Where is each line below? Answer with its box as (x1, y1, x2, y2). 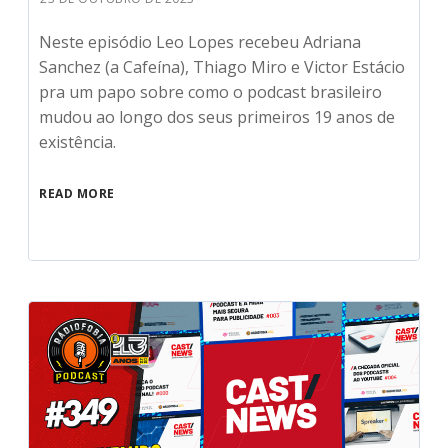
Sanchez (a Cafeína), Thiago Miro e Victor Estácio (39, 55, 406, 78)
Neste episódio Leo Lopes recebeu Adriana (39, 30, 362, 53)
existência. (39, 130, 117, 153)
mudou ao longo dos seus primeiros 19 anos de (39, 105, 396, 128)
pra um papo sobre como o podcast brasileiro (39, 80, 383, 103)
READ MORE (39, 184, 115, 202)
